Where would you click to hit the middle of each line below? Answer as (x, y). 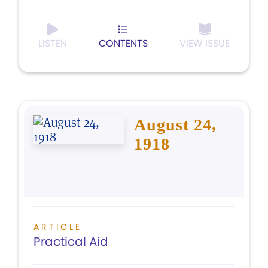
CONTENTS (123, 43)
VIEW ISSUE (205, 43)
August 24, (175, 125)
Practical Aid (71, 242)
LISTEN (53, 43)
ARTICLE (58, 227)
